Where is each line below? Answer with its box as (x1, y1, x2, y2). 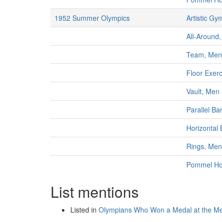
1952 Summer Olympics (55, 13, 130, 23)
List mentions (51, 181, 139, 202)
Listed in (70, 205, 99, 215)
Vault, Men (186, 86, 220, 96)
